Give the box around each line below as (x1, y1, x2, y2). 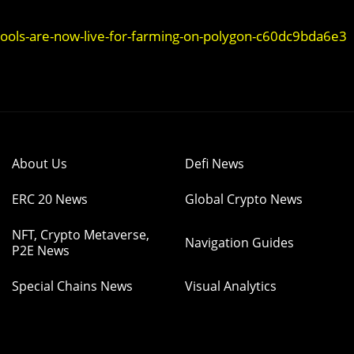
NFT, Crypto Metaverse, (12, 226, 149, 243)
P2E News (12, 242, 70, 259)
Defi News (185, 155, 244, 172)
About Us (12, 155, 67, 172)
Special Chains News (12, 277, 133, 295)
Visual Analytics (185, 277, 277, 295)
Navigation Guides (185, 234, 294, 251)
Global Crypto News (185, 190, 303, 208)
